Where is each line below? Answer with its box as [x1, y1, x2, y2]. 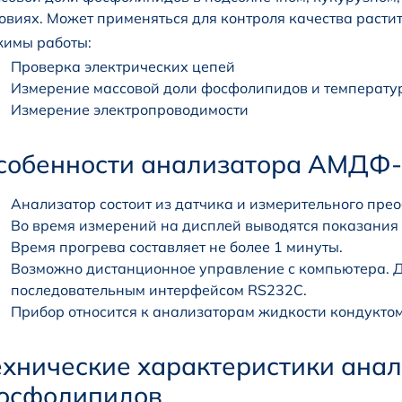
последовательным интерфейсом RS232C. [11, 281, 307, 300]
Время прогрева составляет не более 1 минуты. [11, 238, 343, 257]
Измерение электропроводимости [11, 100, 249, 119]
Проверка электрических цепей [11, 57, 235, 76]
